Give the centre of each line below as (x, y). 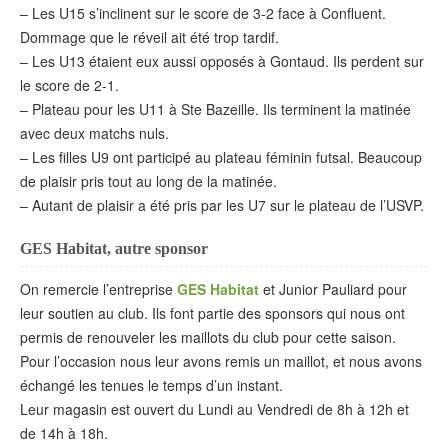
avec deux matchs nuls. (94, 132)
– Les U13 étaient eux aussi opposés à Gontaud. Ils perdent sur (222, 60)
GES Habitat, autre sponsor (114, 249)
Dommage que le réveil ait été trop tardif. (149, 36)
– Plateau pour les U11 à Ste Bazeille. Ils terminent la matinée (215, 108)
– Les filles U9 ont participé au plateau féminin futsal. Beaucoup (221, 156)
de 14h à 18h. (64, 433)
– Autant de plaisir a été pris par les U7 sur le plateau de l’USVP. (222, 204)
